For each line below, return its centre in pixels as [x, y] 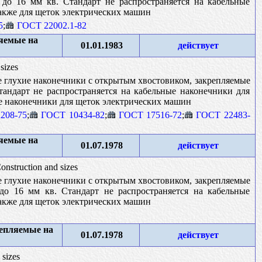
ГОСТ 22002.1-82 [51, 25]
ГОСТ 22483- [223, 115]
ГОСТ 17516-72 [150, 115]
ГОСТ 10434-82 [73, 115]
